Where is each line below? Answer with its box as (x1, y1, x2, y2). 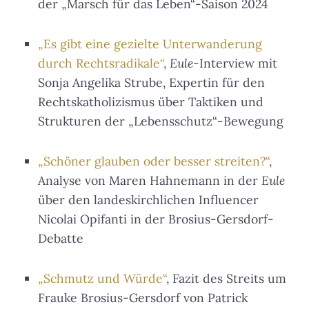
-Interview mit (193, 55, 277, 72)
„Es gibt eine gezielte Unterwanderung (38, 36, 262, 52)
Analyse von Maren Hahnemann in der (38, 172, 261, 189)
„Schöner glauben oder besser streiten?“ (38, 153, 269, 170)
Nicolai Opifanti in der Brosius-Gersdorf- (38, 211, 274, 228)
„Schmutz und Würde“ (38, 270, 166, 287)
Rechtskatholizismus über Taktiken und (38, 94, 263, 110)
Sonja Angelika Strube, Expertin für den (38, 74, 265, 91)
